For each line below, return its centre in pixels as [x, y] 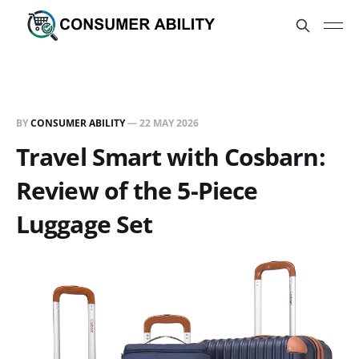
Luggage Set [85, 224]
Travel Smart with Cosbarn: [171, 157]
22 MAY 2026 [169, 123]
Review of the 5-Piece [137, 190]
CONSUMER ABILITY [78, 123]
